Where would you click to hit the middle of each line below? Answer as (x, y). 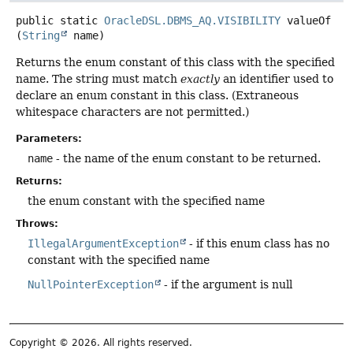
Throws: (37, 223)
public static (57, 21)
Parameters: (49, 138)
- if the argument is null (227, 284)
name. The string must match (98, 79)
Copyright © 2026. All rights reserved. (101, 342)
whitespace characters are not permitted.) (132, 112)
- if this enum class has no (258, 243)
